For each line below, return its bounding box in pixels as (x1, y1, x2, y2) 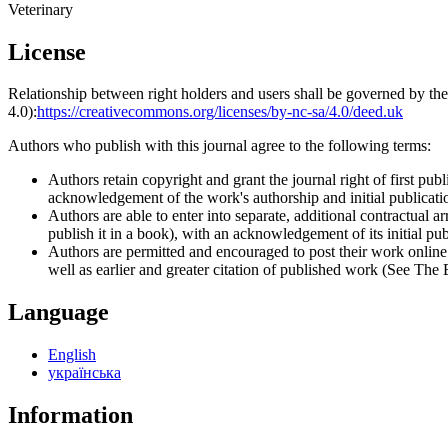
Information (8, 402, 133, 429)
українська (48, 364, 121, 382)
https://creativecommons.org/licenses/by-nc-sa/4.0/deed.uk (37, 103, 403, 121)
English (48, 346, 96, 364)
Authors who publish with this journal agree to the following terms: (8, 137, 431, 155)
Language (8, 299, 109, 326)
